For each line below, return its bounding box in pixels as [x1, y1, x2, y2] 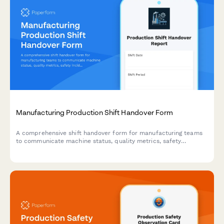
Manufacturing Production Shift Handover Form [16, 107, 173, 116]
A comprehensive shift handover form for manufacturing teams [16, 129, 202, 136]
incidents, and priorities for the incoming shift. [16, 145, 152, 152]
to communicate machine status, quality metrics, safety [16, 137, 181, 144]
